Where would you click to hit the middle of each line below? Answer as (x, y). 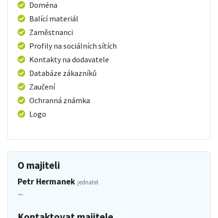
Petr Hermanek (47, 181)
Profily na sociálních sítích (73, 45)
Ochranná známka (60, 100)
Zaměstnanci (51, 32)
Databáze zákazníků (63, 73)
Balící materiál (54, 18)
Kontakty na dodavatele (69, 59)
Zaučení (42, 86)
